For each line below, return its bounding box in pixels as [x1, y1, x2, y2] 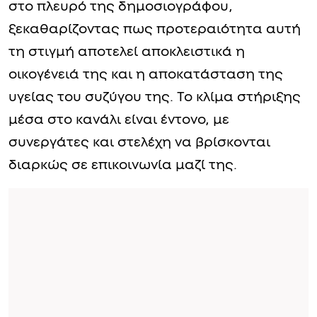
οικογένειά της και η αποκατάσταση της [8, 67, 283, 81]
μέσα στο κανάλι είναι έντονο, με [8, 113, 229, 127]
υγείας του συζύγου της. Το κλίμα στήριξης [8, 90, 301, 104]
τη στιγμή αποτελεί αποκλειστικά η [8, 45, 245, 59]
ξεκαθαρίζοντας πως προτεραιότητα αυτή [8, 22, 301, 36]
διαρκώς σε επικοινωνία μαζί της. [8, 158, 237, 172]
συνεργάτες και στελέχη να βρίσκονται [8, 135, 270, 149]
